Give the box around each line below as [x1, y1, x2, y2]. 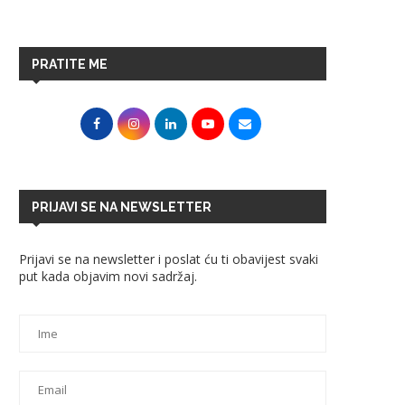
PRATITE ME [32, 57, 108, 72]
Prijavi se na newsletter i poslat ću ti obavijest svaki [19, 250, 318, 268]
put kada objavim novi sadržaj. [19, 268, 197, 286]
